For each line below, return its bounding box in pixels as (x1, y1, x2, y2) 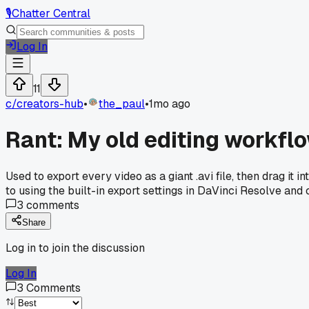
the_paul (99, 97, 145, 111)
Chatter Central (12, 6, 90, 21)
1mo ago (149, 97, 190, 111)
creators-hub (17, 97, 83, 111)
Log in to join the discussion (6, 240, 145, 255)
